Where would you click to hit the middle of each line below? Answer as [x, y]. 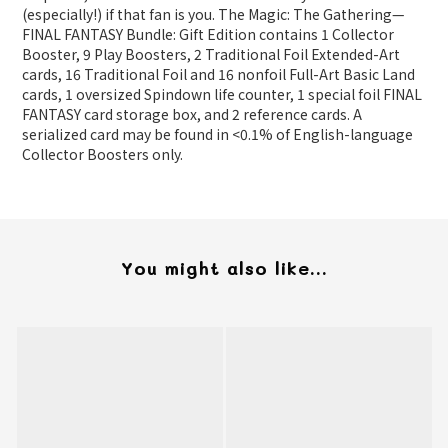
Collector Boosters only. [102, 154]
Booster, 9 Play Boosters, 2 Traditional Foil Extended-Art [211, 54]
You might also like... [224, 268]
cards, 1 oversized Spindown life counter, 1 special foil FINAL [222, 94]
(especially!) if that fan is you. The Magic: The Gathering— [213, 14]
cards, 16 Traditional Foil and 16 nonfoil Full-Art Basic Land [218, 74]
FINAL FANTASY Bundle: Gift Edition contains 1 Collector [208, 34]
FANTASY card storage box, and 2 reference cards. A [192, 114]
